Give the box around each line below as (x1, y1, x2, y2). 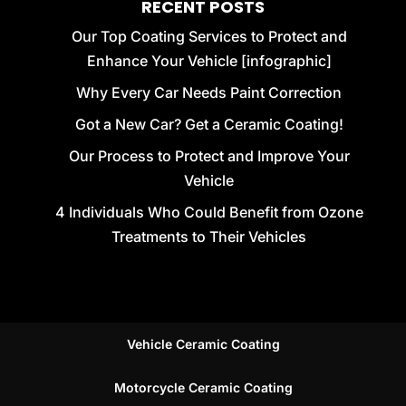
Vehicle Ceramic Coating (126, 335, 280, 352)
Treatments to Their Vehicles (111, 227, 307, 246)
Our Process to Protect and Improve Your (68, 146, 350, 165)
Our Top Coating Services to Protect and (71, 26, 347, 45)
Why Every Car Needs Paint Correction (76, 82, 343, 101)
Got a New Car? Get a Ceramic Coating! (74, 114, 343, 133)
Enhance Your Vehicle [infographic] (86, 51, 332, 70)
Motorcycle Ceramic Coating (113, 379, 293, 395)
